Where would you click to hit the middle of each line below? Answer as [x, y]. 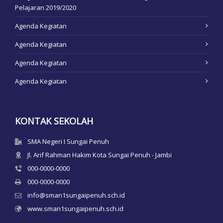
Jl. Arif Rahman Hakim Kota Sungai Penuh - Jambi [100, 155]
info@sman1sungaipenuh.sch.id [76, 195]
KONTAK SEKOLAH [54, 121]
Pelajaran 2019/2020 [46, 7]
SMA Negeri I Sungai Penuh [68, 141]
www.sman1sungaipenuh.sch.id [75, 209]
